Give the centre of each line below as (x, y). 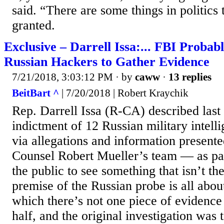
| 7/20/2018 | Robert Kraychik (124, 93)
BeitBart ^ (35, 93)
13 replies (190, 77)
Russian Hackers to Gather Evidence (107, 62)
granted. (33, 25)
